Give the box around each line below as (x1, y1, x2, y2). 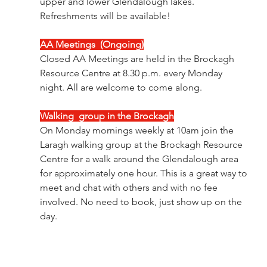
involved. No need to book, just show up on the (39, 195, 244, 207)
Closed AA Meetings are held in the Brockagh (39, 52, 237, 64)
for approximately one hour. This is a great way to (39, 167, 250, 179)
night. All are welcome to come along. (39, 81, 202, 93)
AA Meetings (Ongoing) (39, 38, 144, 50)
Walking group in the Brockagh (39, 110, 174, 122)
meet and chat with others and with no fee (39, 181, 220, 193)
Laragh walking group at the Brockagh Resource (39, 138, 245, 150)
